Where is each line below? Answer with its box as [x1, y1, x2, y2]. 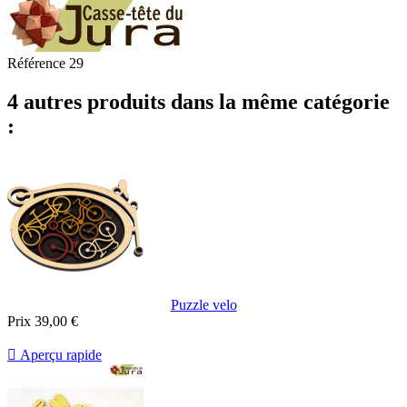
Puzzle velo [170, 297, 237, 313]
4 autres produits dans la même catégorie [7, 90, 390, 114]
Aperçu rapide [16, 347, 102, 363]
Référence [7, 55, 69, 72]
